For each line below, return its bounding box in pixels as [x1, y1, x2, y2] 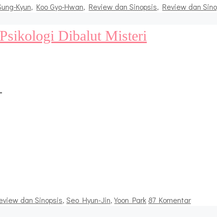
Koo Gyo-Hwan [36, 1, 83, 12]
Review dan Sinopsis [89, 1, 157, 12]
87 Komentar [148, 194, 191, 205]
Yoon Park [114, 194, 146, 205]
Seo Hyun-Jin [66, 194, 110, 205]
